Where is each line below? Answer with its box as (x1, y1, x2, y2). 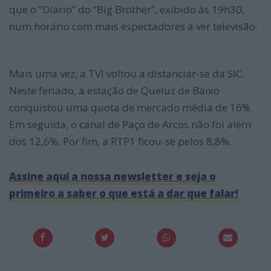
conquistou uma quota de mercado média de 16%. (9, 100, 253, 115)
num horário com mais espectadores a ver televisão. (9, 19, 258, 34)
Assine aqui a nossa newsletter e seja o (9, 169, 216, 184)
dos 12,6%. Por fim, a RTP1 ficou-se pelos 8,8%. (9, 134, 232, 149)
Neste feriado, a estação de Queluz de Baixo (9, 83, 220, 98)
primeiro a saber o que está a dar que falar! (9, 186, 238, 201)
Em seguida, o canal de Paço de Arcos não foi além (9, 117, 251, 132)
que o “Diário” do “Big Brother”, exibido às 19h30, (9, 2, 244, 17)
